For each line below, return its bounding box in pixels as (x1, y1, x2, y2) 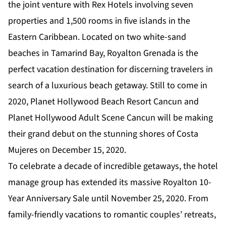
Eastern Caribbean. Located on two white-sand (8, 31, 186, 44)
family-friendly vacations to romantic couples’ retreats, (8, 208, 216, 221)
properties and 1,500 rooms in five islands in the (8, 15, 190, 28)
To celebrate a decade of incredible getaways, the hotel (8, 160, 218, 173)
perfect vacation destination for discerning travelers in (8, 63, 213, 76)
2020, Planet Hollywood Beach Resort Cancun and (8, 95, 199, 108)
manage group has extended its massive (8, 176, 163, 189)
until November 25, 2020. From (89, 192, 208, 205)
